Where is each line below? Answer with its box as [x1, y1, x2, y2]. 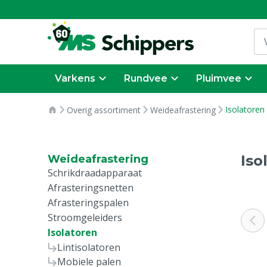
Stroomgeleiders [48, 211, 122, 224]
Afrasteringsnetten [48, 181, 133, 194]
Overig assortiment [67, 104, 141, 116]
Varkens [55, 73, 95, 84]
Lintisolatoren [57, 241, 120, 254]
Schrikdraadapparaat [48, 166, 142, 179]
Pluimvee [196, 73, 241, 84]
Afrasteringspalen [48, 196, 129, 209]
